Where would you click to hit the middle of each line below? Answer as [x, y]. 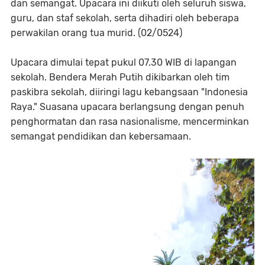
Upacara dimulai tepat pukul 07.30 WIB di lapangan [124, 62]
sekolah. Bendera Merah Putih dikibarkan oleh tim [120, 77]
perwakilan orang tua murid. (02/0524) [96, 33]
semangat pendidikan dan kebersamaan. [101, 136]
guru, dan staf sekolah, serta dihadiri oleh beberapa [125, 18]
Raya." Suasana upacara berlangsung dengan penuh [127, 106]
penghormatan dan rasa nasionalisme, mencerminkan [130, 121]
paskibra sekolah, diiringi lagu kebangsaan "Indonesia [129, 92]
